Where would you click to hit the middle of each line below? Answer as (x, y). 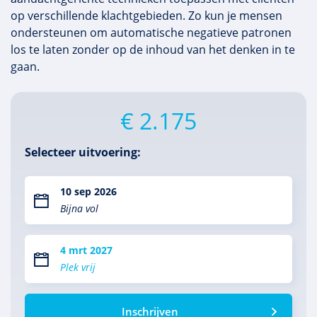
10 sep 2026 (88, 191)
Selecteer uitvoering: (83, 152)
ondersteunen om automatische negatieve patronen (151, 33)
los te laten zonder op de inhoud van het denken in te (153, 50)
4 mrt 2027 (86, 250)
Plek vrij (78, 267)
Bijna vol (79, 208)
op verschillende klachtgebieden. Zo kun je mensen (146, 16)
